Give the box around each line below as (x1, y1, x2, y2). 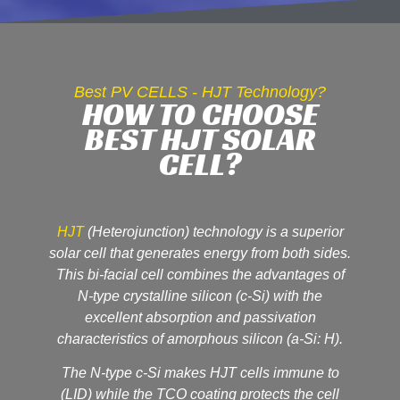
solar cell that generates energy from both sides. (49, 245, 351, 261)
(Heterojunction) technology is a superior (83, 223, 344, 239)
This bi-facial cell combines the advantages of (55, 266, 345, 282)
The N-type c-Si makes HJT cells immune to (61, 365, 339, 381)
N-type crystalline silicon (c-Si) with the (78, 287, 322, 304)
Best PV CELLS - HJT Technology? (74, 82, 326, 101)
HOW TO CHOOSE (81, 94, 319, 134)
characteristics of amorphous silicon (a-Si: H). (57, 330, 343, 346)
